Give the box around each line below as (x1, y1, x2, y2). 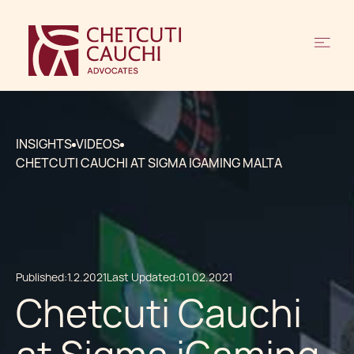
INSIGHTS (16, 136, 72, 153)
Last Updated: (107, 270, 179, 284)
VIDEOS (76, 136, 120, 153)
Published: (16, 270, 67, 284)
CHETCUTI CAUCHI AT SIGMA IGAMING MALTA (16, 155, 282, 171)
